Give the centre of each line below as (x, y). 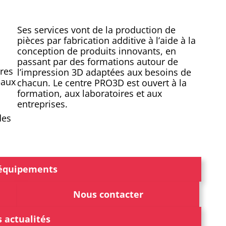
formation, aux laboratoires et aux (90, 94)
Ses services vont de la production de (96, 30)
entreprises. (42, 104)
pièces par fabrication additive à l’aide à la (106, 41)
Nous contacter (108, 194)
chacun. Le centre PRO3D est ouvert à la (102, 83)
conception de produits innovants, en (97, 51)
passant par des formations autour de (98, 62)
